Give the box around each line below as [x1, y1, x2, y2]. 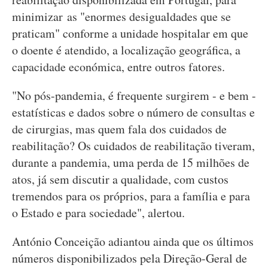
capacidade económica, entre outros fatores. [12, 59, 225, 75]
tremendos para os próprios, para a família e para [12, 188, 250, 204]
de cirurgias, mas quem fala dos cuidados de [12, 121, 227, 137]
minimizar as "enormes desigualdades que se [12, 8, 231, 25]
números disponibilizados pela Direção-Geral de [12, 250, 247, 266]
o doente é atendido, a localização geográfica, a [12, 42, 240, 58]
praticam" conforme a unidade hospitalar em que [12, 25, 248, 41]
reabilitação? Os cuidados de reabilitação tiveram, [12, 138, 255, 154]
